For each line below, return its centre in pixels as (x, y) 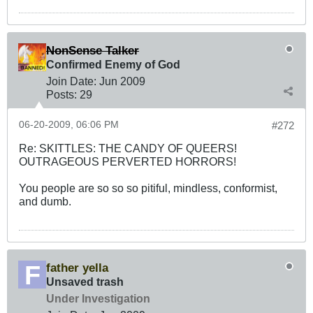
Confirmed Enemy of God (113, 65)
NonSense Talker (93, 51)
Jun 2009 (122, 81)
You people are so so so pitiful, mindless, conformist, (148, 188)
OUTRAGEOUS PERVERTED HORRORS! (128, 162)
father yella (77, 268)
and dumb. (45, 202)
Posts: (61, 95)
